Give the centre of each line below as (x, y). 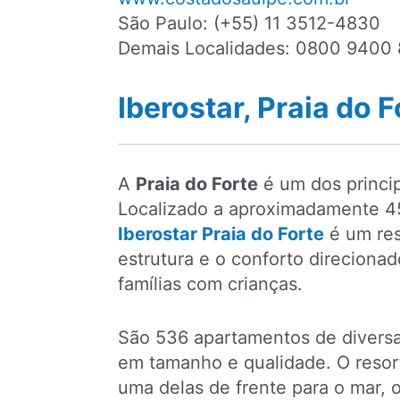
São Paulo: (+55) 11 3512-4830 (249, 23)
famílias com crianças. (210, 283)
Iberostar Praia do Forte (221, 233)
